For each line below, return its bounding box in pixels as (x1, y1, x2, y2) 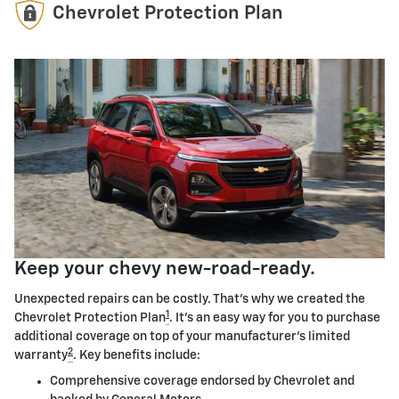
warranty (14, 349, 68, 362)
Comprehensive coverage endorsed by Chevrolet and (50, 375, 354, 387)
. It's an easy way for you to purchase (169, 312, 380, 324)
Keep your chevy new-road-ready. (14, 259, 315, 279)
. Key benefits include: (73, 349, 200, 362)
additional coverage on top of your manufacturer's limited (14, 330, 350, 343)
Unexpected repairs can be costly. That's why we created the (14, 293, 365, 305)
